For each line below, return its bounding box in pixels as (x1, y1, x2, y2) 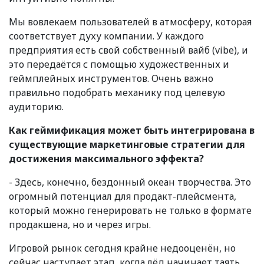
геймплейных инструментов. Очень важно (9, 71, 213, 85)
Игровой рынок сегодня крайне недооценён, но (9, 241, 236, 255)
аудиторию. (9, 100, 64, 113)
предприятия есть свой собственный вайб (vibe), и (9, 43, 248, 57)
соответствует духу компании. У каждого (9, 29, 204, 42)
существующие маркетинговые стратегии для (9, 137, 245, 151)
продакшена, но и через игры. (9, 217, 151, 231)
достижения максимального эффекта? (9, 151, 204, 165)
